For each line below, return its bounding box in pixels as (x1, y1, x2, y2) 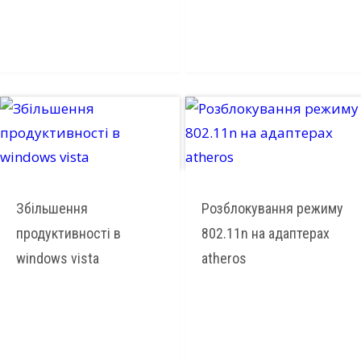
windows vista (16, 249, 99, 267)
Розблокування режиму (201, 199, 343, 217)
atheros (201, 249, 247, 267)
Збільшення (16, 199, 88, 217)
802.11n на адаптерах (201, 224, 330, 242)
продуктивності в (16, 224, 121, 242)
